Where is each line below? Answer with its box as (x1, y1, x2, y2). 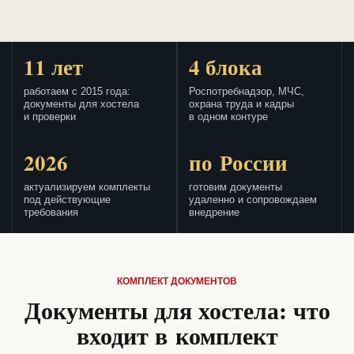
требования (24, 207, 78, 219)
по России (189, 147, 288, 179)
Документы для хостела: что (24, 292, 330, 328)
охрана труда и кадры (189, 99, 294, 111)
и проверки (24, 111, 76, 123)
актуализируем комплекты (24, 182, 150, 194)
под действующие (24, 194, 111, 206)
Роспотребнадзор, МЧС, (189, 86, 304, 98)
